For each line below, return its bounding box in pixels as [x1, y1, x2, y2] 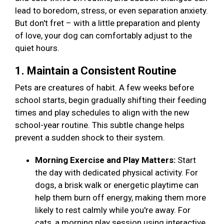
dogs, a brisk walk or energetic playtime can [35, 180, 198, 190]
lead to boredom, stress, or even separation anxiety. [15, 5, 208, 16]
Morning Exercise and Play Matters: [35, 155, 177, 165]
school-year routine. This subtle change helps [15, 120, 184, 130]
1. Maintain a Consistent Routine [15, 64, 179, 77]
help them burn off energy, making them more [35, 192, 206, 203]
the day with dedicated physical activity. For [35, 167, 198, 178]
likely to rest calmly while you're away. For [35, 205, 190, 215]
